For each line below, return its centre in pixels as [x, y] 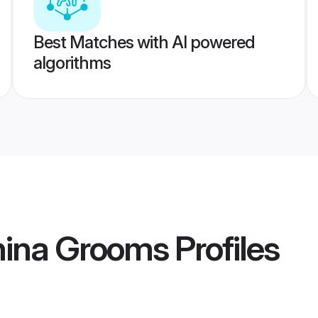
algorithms [72, 63]
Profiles [224, 248]
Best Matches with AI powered [144, 42]
